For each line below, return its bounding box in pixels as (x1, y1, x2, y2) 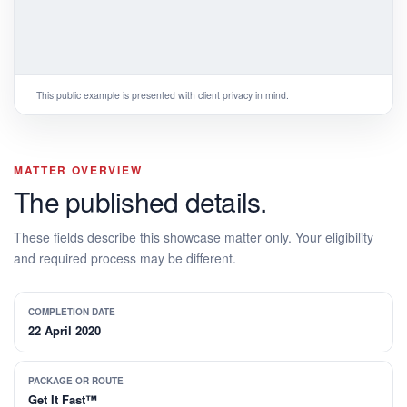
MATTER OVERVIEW (14, 161, 143, 178)
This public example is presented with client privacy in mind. (36, 87, 289, 102)
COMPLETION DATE (28, 304, 115, 318)
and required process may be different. (14, 248, 236, 267)
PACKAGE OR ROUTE (28, 373, 124, 387)
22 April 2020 (28, 321, 101, 339)
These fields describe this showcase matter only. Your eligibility (14, 227, 373, 246)
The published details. (14, 181, 267, 221)
